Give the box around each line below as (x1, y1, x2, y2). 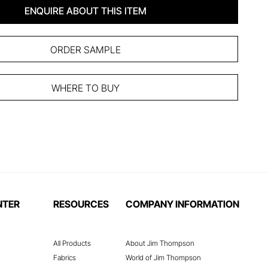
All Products (53, 239, 91, 248)
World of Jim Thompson (126, 253, 201, 262)
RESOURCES (53, 198, 109, 210)
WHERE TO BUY (51, 82, 120, 94)
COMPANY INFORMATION (126, 198, 239, 210)
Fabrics (53, 253, 76, 262)
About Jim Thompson (126, 239, 194, 248)
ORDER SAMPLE (50, 44, 121, 56)
